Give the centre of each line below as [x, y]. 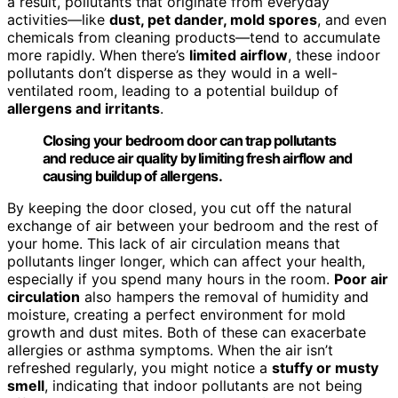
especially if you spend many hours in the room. [171, 279]
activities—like [58, 19]
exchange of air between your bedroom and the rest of [193, 225]
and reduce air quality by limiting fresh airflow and [198, 158]
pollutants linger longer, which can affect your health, [186, 261]
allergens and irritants [84, 108]
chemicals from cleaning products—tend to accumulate [194, 37]
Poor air [361, 279]
